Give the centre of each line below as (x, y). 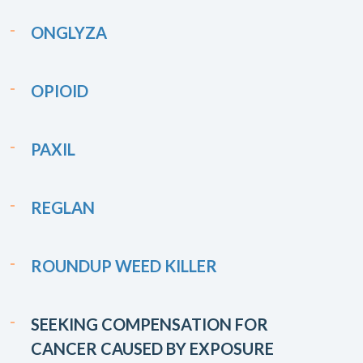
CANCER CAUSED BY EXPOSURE (152, 348)
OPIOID (60, 91)
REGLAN (63, 207)
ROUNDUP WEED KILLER (124, 266)
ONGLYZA (69, 32)
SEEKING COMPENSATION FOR (149, 324)
